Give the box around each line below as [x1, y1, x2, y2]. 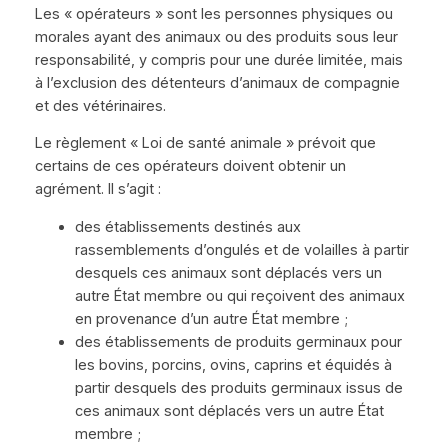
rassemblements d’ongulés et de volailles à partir [74, 240, 409, 259]
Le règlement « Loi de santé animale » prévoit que [34, 134, 376, 153]
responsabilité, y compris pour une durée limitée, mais [34, 50, 403, 69]
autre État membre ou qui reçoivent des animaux [74, 286, 405, 305]
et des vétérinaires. [34, 96, 166, 115]
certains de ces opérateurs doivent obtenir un [34, 157, 346, 176]
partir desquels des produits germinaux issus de [74, 378, 403, 397]
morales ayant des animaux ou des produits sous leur [34, 27, 398, 46]
